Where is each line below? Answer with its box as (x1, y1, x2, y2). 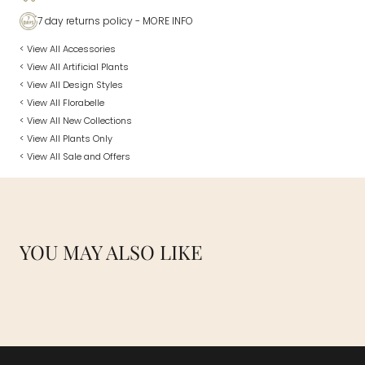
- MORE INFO (133, 13, 193, 28)
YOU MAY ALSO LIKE (20, 238, 203, 265)
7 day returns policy (37, 13, 133, 28)
